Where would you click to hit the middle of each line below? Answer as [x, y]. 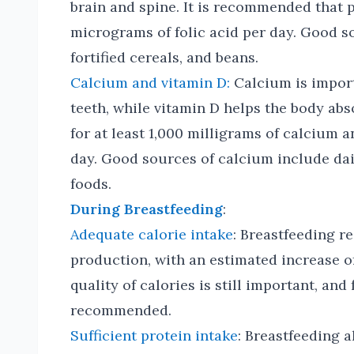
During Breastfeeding [147, 209]
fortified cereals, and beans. [164, 57]
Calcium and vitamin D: [150, 83]
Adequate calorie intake [152, 234]
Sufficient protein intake [154, 335]
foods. [91, 184]
